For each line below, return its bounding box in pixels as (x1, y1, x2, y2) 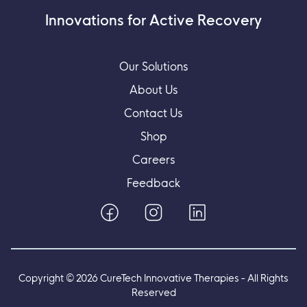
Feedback (127, 176, 180, 190)
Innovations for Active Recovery (45, 12, 262, 29)
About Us (129, 83, 178, 97)
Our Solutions (119, 60, 188, 73)
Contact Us (124, 106, 183, 120)
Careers (132, 153, 175, 167)
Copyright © (19, 272, 76, 284)
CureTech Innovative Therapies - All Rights (98, 272, 288, 284)
